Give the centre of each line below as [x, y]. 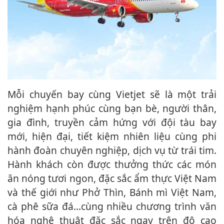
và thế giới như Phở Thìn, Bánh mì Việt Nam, [112, 192]
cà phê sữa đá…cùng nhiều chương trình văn [112, 206]
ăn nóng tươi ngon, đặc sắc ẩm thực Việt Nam [112, 178]
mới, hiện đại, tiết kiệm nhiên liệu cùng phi [112, 136]
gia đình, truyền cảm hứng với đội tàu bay [112, 122]
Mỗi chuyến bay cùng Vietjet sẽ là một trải [12, 94]
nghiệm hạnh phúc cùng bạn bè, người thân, [112, 108]
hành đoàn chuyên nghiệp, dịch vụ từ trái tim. [112, 150]
